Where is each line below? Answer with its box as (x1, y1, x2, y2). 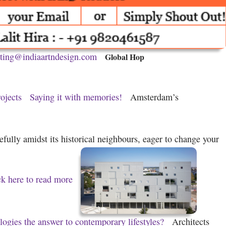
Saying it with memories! (30, 90, 125, 103)
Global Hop (105, 50, 144, 63)
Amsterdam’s (130, 90, 179, 103)
